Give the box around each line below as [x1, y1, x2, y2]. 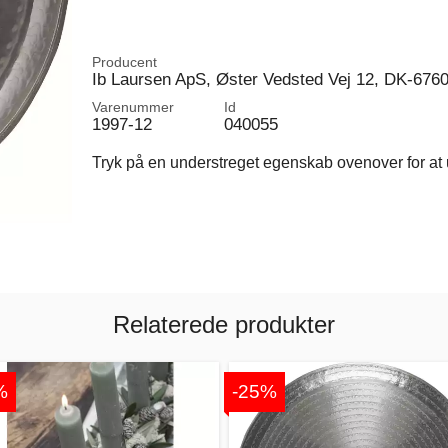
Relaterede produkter [113, 310, 335, 338]
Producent [91, 54, 157, 70]
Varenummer [91, 99, 174, 115]
